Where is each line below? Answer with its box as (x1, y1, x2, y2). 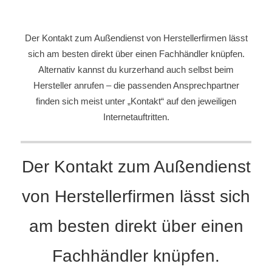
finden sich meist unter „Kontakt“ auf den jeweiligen (36, 96, 236, 107)
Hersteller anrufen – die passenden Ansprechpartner (33, 80, 239, 91)
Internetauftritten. (103, 112, 169, 123)
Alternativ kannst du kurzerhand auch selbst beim (38, 64, 234, 75)
